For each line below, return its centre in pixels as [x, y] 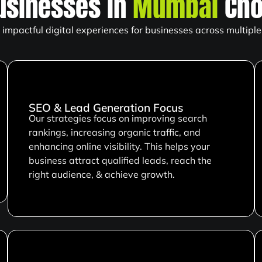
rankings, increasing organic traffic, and [115, 132]
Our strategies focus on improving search [118, 118]
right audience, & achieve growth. [102, 175]
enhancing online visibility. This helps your [120, 146]
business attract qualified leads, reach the [120, 161]
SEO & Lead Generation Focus [106, 108]
